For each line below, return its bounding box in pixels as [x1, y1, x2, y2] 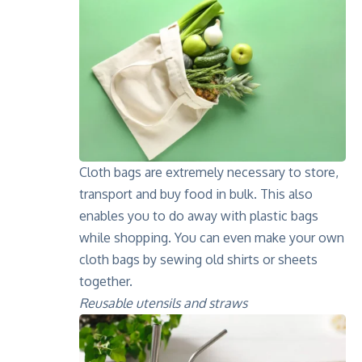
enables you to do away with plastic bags [79, 208, 318, 225]
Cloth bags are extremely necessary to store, [79, 164, 339, 181]
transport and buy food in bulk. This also [79, 186, 313, 203]
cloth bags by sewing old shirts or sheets [79, 251, 318, 268]
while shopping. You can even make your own [79, 229, 344, 246]
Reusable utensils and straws [79, 295, 247, 312]
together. [79, 273, 133, 290]
